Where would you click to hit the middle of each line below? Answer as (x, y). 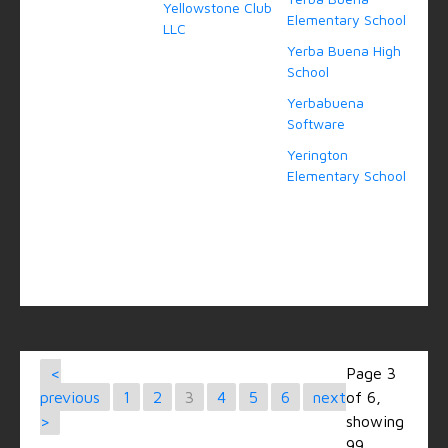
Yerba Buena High (343, 50)
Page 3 (371, 372)
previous (70, 396)
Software (315, 123)
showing (375, 420)
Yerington (317, 154)
